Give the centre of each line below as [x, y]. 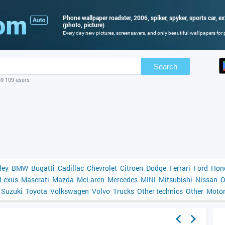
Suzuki [12, 191]
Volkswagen [70, 191]
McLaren [91, 180]
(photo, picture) [84, 24]
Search [165, 66]
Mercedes [123, 180]
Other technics [160, 191]
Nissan [206, 180]
